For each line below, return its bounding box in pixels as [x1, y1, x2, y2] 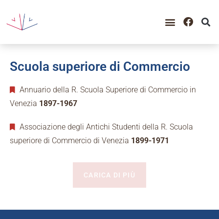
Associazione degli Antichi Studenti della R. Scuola [18, 122, 193, 131]
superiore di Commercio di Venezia [10, 135, 131, 145]
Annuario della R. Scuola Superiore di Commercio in [18, 85, 196, 94]
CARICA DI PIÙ [84, 171, 135, 179]
